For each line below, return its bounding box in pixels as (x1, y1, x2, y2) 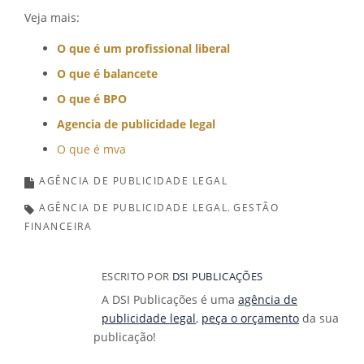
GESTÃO (233, 200, 279, 214)
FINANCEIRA (24, 219, 92, 233)
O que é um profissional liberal (57, 40, 230, 56)
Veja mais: (24, 9, 80, 25)
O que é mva (57, 141, 126, 157)
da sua (299, 310, 339, 327)
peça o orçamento (201, 310, 299, 327)
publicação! (93, 329, 156, 345)
